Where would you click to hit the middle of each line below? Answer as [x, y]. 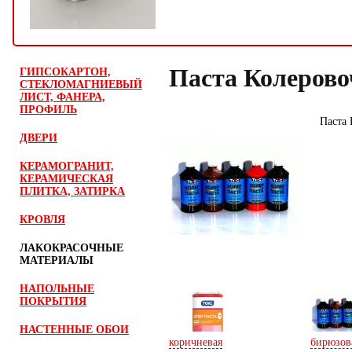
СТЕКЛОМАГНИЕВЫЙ [81, 84]
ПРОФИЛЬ [48, 110]
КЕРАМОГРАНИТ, [67, 166]
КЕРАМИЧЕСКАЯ [66, 179]
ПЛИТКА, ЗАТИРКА [72, 191]
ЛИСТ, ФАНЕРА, [62, 97]
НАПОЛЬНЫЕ [57, 289]
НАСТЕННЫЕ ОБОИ [74, 330]
